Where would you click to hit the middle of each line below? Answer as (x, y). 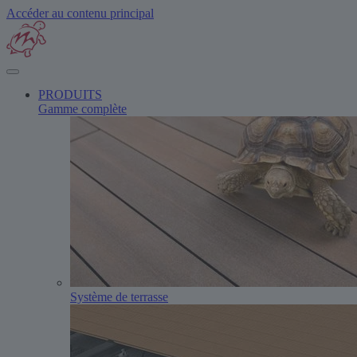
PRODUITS (70, 94)
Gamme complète (82, 109)
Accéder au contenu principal (80, 13)
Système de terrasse (119, 297)
